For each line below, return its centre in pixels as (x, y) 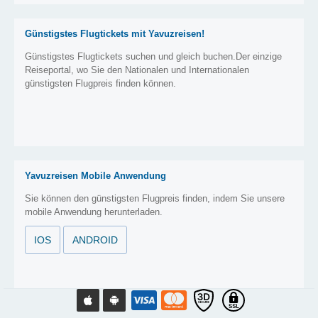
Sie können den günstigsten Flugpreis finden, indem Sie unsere (155, 198)
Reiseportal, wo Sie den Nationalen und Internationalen (137, 70)
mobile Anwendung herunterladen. (94, 212)
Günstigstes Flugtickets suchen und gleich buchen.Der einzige (153, 56)
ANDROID (95, 240)
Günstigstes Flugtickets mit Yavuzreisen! (115, 34)
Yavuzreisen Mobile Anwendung (95, 176)
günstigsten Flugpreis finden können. (100, 83)
